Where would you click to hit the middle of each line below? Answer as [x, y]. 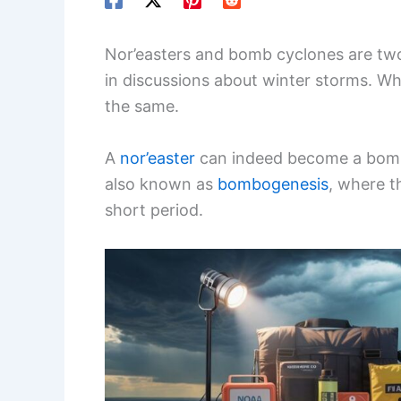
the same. [142, 107]
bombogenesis [273, 184]
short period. [154, 210]
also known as [161, 184]
